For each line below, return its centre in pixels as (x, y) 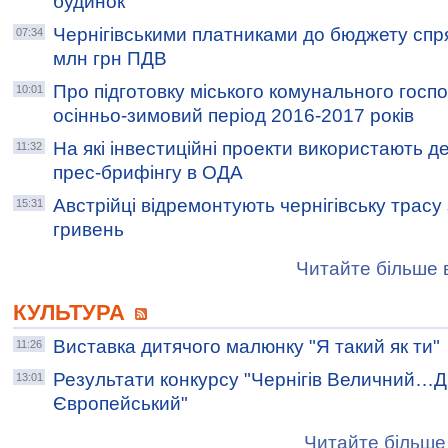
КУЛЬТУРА (72, 312)
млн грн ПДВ (110, 58)
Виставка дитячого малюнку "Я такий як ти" (246, 346)
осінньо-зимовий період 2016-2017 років (233, 115)
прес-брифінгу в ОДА (148, 172)
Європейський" (120, 403)
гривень (88, 229)
